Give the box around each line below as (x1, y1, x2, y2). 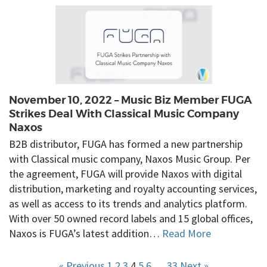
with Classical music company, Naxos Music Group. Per (9, 151, 250, 166)
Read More (162, 226, 211, 240)
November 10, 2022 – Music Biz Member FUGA (9, 93, 252, 107)
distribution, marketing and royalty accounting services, (9, 181, 257, 195)
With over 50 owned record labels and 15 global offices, (9, 211, 253, 225)
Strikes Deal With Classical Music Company (9, 107, 239, 121)
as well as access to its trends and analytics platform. (9, 196, 247, 210)
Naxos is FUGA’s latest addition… (9, 226, 162, 240)
